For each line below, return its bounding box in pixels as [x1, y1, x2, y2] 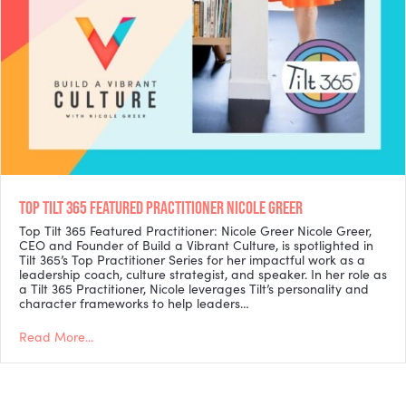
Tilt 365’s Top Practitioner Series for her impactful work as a [19, 250, 365, 268]
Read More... [19, 327, 93, 345]
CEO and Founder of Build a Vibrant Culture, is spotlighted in [19, 236, 373, 254]
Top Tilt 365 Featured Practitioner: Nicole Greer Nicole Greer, [19, 221, 372, 239]
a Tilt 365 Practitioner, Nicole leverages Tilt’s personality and [19, 279, 369, 297]
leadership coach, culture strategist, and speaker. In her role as [19, 265, 387, 283]
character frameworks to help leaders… [19, 294, 249, 312]
